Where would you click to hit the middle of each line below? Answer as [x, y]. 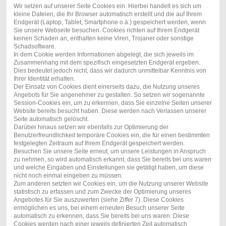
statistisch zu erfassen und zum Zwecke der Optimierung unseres [102, 192]
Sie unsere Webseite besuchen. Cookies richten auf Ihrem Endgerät [106, 31]
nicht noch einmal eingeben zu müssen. [68, 176]
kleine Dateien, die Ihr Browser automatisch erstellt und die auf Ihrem [107, 14]
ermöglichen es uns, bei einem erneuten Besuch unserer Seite [99, 208]
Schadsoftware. [35, 47]
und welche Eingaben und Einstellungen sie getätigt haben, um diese [108, 168]
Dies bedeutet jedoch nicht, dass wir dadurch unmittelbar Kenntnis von [110, 71]
